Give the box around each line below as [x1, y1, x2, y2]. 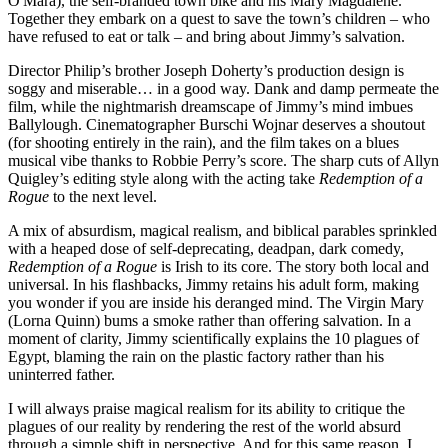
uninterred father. [8, 365, 115, 383]
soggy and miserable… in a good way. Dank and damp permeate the [8, 79, 439, 97]
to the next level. [49, 187, 157, 205]
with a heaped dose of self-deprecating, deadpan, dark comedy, [8, 239, 404, 257]
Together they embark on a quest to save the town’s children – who [8, 9, 430, 27]
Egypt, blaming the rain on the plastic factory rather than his [8, 347, 384, 365]
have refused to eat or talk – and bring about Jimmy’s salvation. [8, 27, 405, 45]
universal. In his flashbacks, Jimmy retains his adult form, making [8, 275, 419, 293]
